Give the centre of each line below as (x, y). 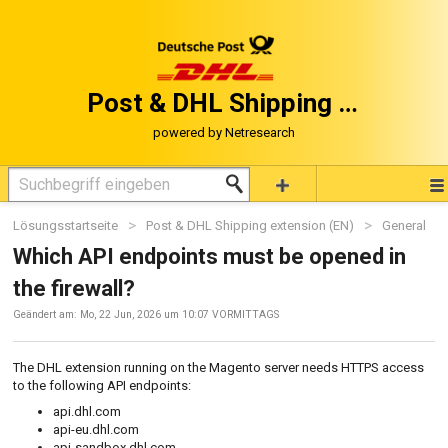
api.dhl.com (87, 411)
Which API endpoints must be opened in (209, 257)
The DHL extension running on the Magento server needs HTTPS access (218, 367)
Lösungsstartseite (67, 225)
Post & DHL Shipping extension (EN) (250, 225)
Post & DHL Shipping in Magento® (347, 103)
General (404, 225)
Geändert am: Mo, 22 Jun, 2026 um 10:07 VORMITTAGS (146, 315)
